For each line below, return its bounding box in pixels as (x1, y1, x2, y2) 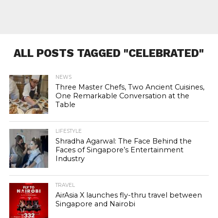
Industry (55, 154, 85, 163)
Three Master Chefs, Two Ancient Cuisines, (55, 83, 204, 91)
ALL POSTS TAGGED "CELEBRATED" (14, 47, 204, 59)
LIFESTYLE (55, 128, 82, 134)
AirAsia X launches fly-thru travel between (55, 191, 202, 200)
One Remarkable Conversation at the (55, 91, 189, 100)
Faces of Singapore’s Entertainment (55, 145, 183, 154)
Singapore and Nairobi (55, 200, 135, 208)
